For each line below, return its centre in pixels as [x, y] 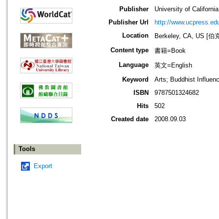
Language [134, 65]
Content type [130, 50]
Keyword [135, 80]
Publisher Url [129, 22]
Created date [130, 119]
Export [43, 166]
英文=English [173, 66]
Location [135, 36]
